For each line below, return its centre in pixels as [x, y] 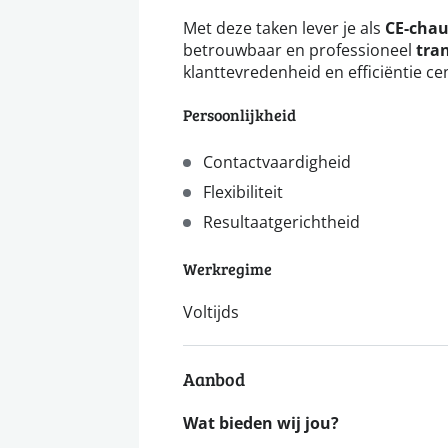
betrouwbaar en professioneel [299, 50]
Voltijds [211, 312]
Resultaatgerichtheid [281, 222]
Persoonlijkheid [239, 115]
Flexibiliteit [243, 192]
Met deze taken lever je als [284, 28]
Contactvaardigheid [277, 162]
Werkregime [227, 269]
